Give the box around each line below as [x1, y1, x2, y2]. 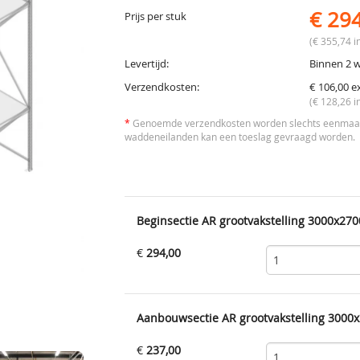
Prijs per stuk [124, 10, 186, 24]
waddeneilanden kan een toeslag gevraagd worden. [124, 131, 355, 144]
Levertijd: [124, 57, 169, 72]
